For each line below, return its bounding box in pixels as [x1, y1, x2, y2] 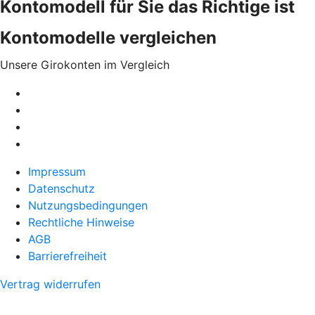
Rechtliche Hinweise [28, 215, 134, 229]
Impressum [28, 165, 86, 179]
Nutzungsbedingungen [28, 198, 148, 212]
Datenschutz [28, 181, 95, 195]
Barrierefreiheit [28, 249, 107, 263]
